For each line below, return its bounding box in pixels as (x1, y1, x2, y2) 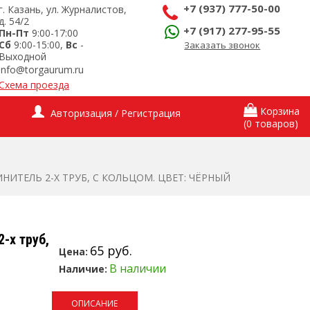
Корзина (259, 104, 300, 118)
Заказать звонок (184, 39, 261, 51)
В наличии (109, 261, 166, 276)
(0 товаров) (243, 117, 298, 130)
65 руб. (89, 242, 132, 259)
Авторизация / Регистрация (51, 107, 181, 120)
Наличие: (58, 262, 107, 275)
